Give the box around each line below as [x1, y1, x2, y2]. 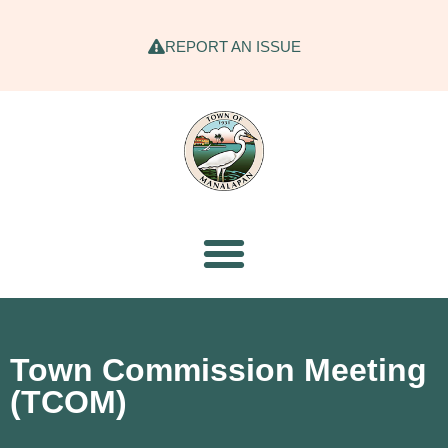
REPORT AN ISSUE [164, 38, 301, 55]
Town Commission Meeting [10, 351, 427, 388]
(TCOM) [10, 383, 127, 420]
